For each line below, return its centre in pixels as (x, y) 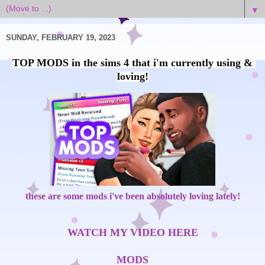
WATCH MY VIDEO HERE (132, 233)
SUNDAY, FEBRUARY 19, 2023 (61, 38)
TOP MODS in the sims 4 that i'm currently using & (132, 63)
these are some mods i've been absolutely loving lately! (132, 196)
